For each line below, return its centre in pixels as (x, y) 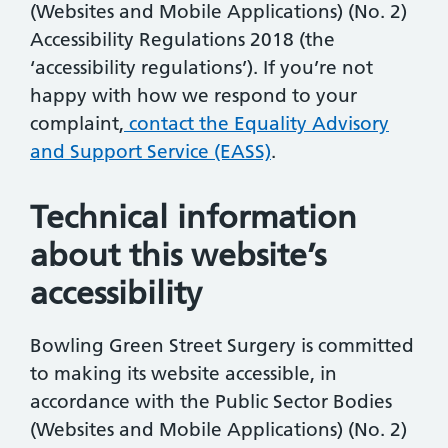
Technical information (193, 217)
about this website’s (178, 255)
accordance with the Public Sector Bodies (211, 401)
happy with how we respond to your (193, 96)
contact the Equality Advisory (256, 124)
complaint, (77, 124)
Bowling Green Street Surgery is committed (222, 345)
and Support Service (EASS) (150, 152)
